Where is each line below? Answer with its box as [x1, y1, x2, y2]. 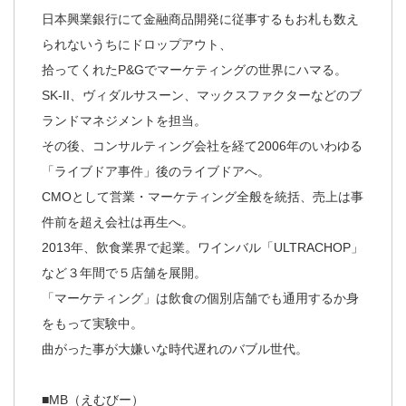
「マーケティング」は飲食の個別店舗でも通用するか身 [42, 290, 359, 305]
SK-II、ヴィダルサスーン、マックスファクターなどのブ [42, 87, 362, 102]
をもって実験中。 [42, 315, 143, 331]
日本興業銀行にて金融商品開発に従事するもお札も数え [42, 11, 359, 26]
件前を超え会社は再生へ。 [42, 214, 194, 229]
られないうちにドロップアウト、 [42, 36, 232, 52]
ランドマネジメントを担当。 [42, 112, 207, 128]
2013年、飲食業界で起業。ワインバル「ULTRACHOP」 [42, 239, 363, 255]
